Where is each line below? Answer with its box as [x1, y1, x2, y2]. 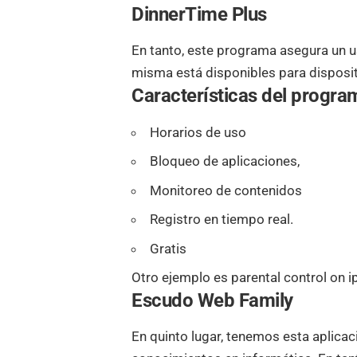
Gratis [150, 240, 187, 257]
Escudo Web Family [131, 289, 293, 312]
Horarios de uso [150, 124, 247, 140]
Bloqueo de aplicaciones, [150, 153, 300, 170]
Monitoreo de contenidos [150, 182, 303, 198]
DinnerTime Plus [131, 3, 267, 26]
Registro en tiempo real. [150, 211, 294, 228]
